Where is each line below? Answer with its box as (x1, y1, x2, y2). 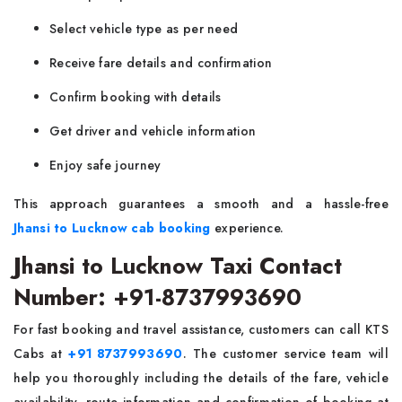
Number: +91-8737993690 (13, 281, 301, 313)
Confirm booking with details (49, 88, 222, 106)
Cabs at (13, 345, 69, 363)
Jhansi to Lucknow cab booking (13, 219, 211, 237)
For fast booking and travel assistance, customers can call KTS (13, 320, 389, 338)
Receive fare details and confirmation (49, 54, 273, 72)
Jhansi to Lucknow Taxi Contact (13, 249, 342, 282)
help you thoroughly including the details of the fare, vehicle (13, 369, 389, 387)
